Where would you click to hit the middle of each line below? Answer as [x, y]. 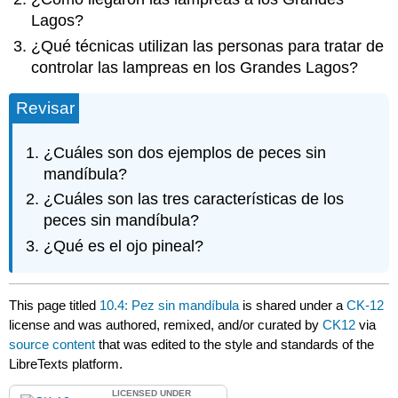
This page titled [55, 305]
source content [52, 344]
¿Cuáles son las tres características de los [194, 199]
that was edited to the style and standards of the [235, 344]
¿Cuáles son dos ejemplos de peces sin [185, 152]
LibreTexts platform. [66, 363]
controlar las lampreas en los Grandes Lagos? [195, 67]
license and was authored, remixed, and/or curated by [166, 324]
